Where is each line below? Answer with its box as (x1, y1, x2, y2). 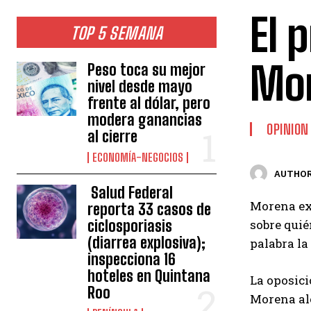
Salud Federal (87, 183, 174, 202)
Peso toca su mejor (87, 60, 206, 79)
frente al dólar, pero (87, 94, 211, 112)
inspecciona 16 (87, 250, 176, 269)
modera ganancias (87, 110, 203, 129)
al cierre (87, 127, 138, 146)
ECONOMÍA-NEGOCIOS (92, 151, 184, 164)
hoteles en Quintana (87, 267, 211, 285)
